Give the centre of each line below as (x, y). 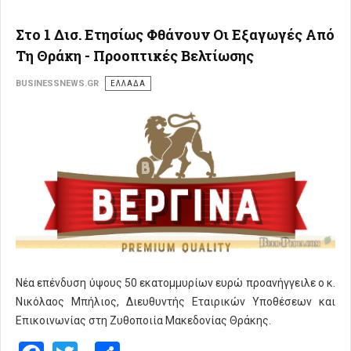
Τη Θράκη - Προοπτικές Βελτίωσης (135, 55)
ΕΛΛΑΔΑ (128, 83)
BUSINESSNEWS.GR (57, 83)
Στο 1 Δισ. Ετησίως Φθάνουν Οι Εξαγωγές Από (175, 34)
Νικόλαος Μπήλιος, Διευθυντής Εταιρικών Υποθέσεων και (175, 302)
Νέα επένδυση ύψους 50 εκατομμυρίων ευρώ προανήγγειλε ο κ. (175, 283)
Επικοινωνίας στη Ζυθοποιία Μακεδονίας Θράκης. (143, 321)
